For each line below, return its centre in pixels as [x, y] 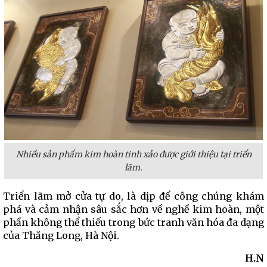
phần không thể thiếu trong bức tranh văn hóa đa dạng [133, 222]
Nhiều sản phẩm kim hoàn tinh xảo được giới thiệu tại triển [133, 154]
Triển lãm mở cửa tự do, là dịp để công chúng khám [133, 196]
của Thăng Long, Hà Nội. [61, 235]
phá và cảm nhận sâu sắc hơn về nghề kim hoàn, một [133, 209]
